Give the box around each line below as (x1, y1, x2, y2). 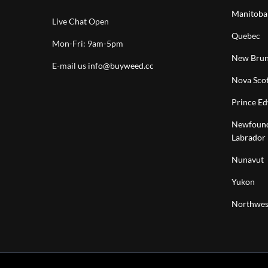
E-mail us (52, 60, 88, 71)
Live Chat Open (52, 16, 109, 27)
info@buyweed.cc (88, 60, 154, 71)
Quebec (232, 31, 260, 41)
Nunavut (232, 154, 264, 165)
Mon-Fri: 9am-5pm (52, 38, 123, 49)
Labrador (232, 132, 266, 143)
